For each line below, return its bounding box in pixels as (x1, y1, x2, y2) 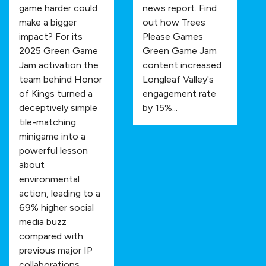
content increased (142, 59, 221, 71)
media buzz (19, 216, 66, 227)
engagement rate (142, 87, 216, 99)
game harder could (19, 2, 97, 14)
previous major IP (19, 244, 93, 256)
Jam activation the (19, 59, 99, 71)
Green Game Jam (142, 45, 217, 56)
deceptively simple (19, 102, 97, 113)
